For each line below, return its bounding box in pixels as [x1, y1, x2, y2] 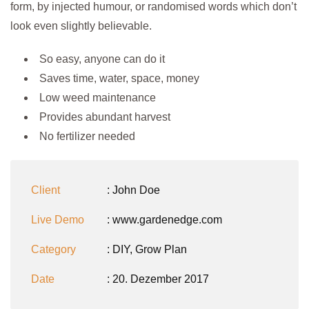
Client [31, 184, 60, 196]
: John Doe [107, 184, 160, 196]
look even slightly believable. [10, 20, 152, 32]
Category [31, 243, 76, 255]
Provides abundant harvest [39, 111, 170, 123]
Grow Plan [135, 243, 187, 255]
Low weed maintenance [39, 92, 156, 103]
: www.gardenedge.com [107, 214, 222, 226]
